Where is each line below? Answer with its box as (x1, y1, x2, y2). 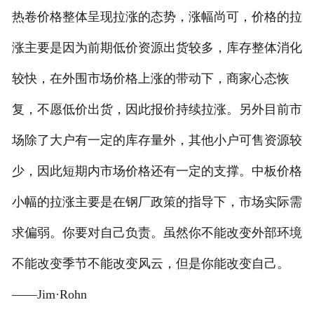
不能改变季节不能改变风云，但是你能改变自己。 (11, 257, 289, 271)
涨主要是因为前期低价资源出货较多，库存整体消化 (11, 41, 302, 55)
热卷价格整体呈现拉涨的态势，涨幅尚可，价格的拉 (11, 10, 302, 25)
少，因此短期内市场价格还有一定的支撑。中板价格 (11, 164, 302, 179)
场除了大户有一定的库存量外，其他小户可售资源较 (11, 133, 302, 148)
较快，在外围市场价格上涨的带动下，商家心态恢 (11, 71, 289, 86)
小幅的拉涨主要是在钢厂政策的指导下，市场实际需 (11, 195, 302, 210)
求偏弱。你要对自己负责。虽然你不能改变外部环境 (11, 226, 302, 240)
